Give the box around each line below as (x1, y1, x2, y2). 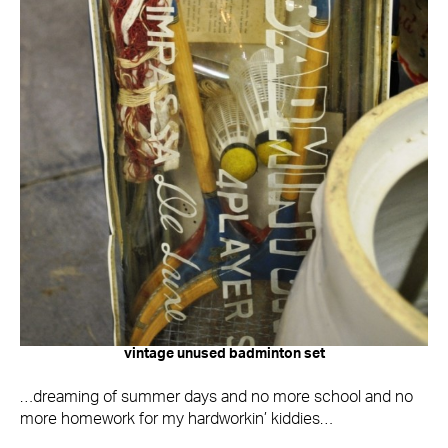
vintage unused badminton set (123, 347, 325, 362)
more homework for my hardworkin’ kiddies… (20, 411, 333, 428)
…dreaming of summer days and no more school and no (20, 389, 413, 406)
